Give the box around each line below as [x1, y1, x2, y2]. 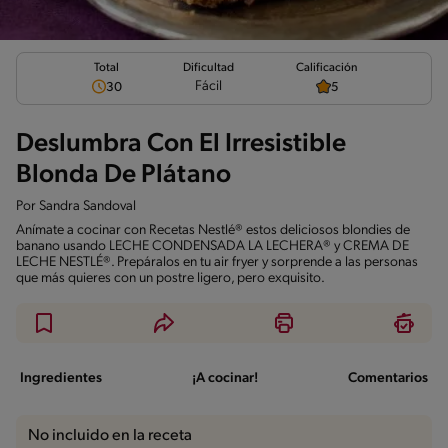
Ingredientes [20, 370, 102, 386]
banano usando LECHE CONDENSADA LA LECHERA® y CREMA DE [16, 238, 409, 254]
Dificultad [183, 62, 234, 75]
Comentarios [348, 370, 428, 386]
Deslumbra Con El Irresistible [16, 130, 346, 158]
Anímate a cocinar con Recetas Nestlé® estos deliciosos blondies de [16, 222, 410, 238]
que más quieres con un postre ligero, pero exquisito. [16, 270, 325, 286]
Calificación [295, 61, 358, 74]
